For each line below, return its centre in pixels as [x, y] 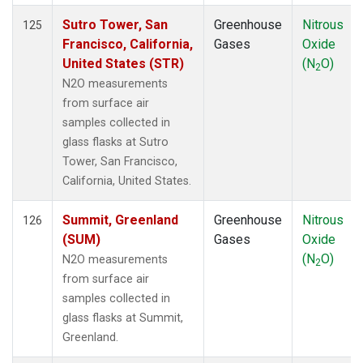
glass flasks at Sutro [115, 142]
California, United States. [127, 181]
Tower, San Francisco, [120, 161]
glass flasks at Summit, [123, 318]
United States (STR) [123, 63]
